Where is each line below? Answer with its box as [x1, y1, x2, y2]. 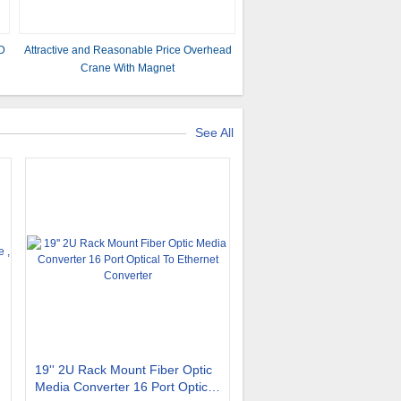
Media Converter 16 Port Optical [35, 380, 218, 394]
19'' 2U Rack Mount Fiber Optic [35, 363, 212, 377]
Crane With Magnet [81, 62, 175, 74]
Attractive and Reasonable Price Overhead [23, 44, 232, 56]
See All [195, 125, 234, 140]
